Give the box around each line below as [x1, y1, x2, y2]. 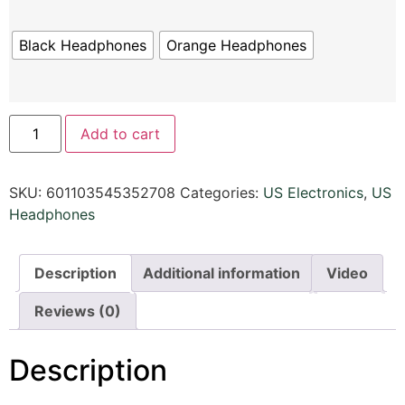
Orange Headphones [166, 36, 306, 55]
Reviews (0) [34, 302, 121, 321]
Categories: [180, 184, 263, 202]
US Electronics [263, 184, 363, 202]
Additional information [143, 264, 300, 283]
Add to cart [80, 125, 161, 144]
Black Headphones [19, 36, 146, 55]
